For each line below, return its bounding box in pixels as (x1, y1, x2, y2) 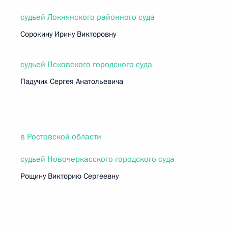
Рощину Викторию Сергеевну (20, 171, 119, 181)
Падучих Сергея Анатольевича (20, 76, 123, 87)
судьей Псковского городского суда (20, 59, 152, 70)
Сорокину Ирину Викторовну (20, 29, 116, 39)
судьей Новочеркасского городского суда (20, 154, 175, 165)
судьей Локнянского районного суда (20, 12, 155, 23)
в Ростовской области (20, 131, 101, 142)
